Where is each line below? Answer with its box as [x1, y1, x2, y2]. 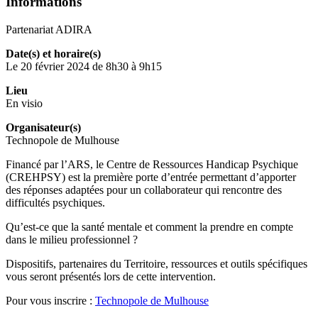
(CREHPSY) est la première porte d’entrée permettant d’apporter [6, 170, 296, 183]
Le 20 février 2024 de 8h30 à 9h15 [6, 60, 162, 72]
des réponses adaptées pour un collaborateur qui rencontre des [6, 183, 282, 196]
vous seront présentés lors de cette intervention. [6, 270, 216, 283]
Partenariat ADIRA [6, 23, 92, 35]
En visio [6, 97, 43, 109]
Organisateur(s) [6, 121, 81, 133]
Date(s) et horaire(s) [6, 47, 101, 60]
